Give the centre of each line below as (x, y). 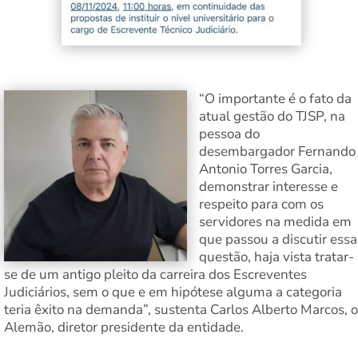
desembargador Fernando (277, 152)
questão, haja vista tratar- (276, 257)
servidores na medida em (275, 222)
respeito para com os (261, 205)
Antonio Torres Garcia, (266, 169)
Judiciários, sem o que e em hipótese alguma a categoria (173, 292)
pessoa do (229, 134)
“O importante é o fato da (275, 99)
